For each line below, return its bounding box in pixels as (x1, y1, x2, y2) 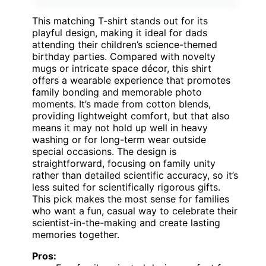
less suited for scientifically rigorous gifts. (32, 181, 220, 194)
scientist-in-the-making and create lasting (32, 217, 220, 229)
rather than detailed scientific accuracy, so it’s (32, 169, 238, 182)
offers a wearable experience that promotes (32, 74, 230, 87)
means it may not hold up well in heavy (32, 122, 208, 134)
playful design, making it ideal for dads (32, 27, 207, 39)
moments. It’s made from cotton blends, (32, 98, 211, 110)
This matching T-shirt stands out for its (32, 15, 208, 27)
